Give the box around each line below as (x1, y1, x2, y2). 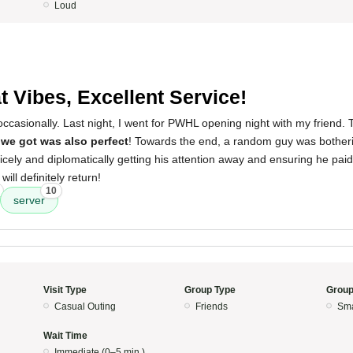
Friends (195, 301, 228, 312)
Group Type (184, 284, 236, 295)
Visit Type (43, 284, 87, 295)
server (13, 194, 45, 206)
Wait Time (43, 330, 87, 341)
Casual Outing (54, 301, 116, 312)
